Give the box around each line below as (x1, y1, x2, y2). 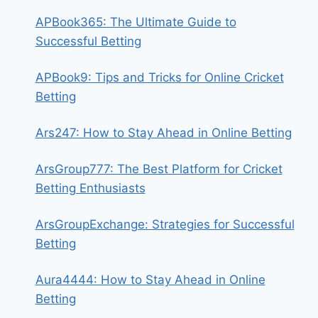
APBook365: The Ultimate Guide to (35, 15, 236, 29)
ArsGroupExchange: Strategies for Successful (35, 217, 295, 231)
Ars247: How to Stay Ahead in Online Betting (35, 126, 292, 140)
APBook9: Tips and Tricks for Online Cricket (35, 70, 284, 84)
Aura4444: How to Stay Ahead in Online (35, 273, 265, 287)
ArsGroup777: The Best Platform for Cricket (35, 162, 283, 176)
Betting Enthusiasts (35, 181, 146, 195)
